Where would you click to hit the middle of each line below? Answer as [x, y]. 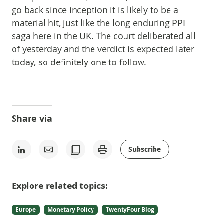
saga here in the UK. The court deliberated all [104, 36]
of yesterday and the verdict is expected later [103, 49]
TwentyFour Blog [130, 209]
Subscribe [145, 149]
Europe [26, 209]
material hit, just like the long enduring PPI [98, 23]
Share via [32, 118]
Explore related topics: [60, 186]
